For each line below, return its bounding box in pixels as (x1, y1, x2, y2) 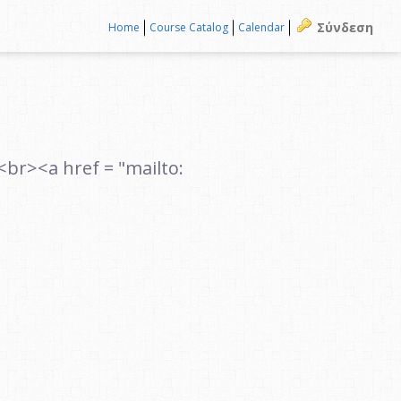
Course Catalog (149, 20, 228, 35)
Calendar (237, 20, 285, 35)
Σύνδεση (317, 19, 374, 36)
